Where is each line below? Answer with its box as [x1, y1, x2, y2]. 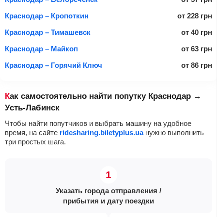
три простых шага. [5, 138, 66, 146]
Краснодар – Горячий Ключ [5, 61, 102, 69]
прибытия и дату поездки [63, 197, 154, 205]
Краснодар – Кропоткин [5, 12, 89, 20]
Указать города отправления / [56, 186, 161, 195]
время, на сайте [5, 128, 60, 137]
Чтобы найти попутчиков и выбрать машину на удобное [5, 119, 191, 127]
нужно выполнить [143, 128, 204, 137]
